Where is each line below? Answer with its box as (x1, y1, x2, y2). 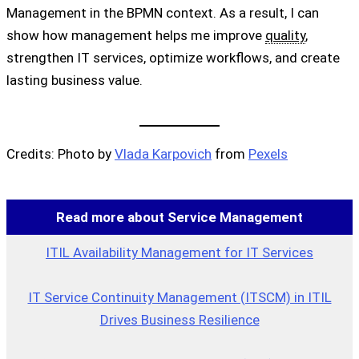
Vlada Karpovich (115, 146, 212, 163)
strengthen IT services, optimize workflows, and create (6, 49, 340, 66)
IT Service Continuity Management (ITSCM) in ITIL (27, 288, 332, 305)
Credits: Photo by (6, 146, 115, 163)
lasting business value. (6, 71, 143, 88)
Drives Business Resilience (99, 311, 260, 328)
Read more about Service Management (56, 208, 303, 225)
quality (265, 26, 305, 43)
